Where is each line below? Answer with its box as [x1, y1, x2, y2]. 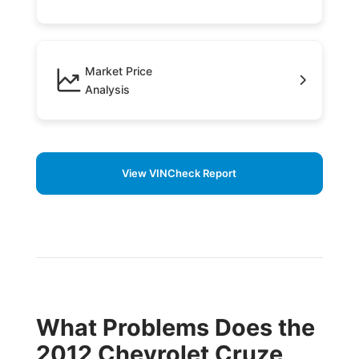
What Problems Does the [35, 313, 315, 342]
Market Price [84, 64, 152, 79]
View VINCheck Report [122, 167, 237, 180]
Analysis [84, 83, 130, 97]
